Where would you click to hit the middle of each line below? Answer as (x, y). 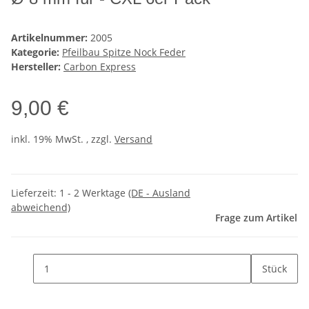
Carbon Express (100, 67)
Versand (133, 139)
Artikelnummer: (51, 38)
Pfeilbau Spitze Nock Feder (124, 52)
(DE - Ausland (159, 193)
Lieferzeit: (35, 193)
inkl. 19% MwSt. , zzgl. (63, 139)
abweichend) (41, 208)
